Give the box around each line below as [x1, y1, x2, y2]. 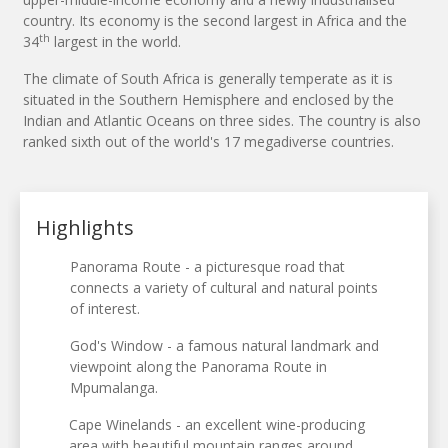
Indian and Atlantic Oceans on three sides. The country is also [23, 111, 421, 131]
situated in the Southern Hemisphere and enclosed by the [23, 90, 394, 110]
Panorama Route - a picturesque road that [70, 257, 346, 277]
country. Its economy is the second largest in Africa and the [23, 11, 407, 31]
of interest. [70, 299, 141, 319]
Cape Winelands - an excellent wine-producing [69, 415, 366, 435]
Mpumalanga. [70, 378, 159, 398]
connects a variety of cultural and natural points [70, 278, 379, 298]
